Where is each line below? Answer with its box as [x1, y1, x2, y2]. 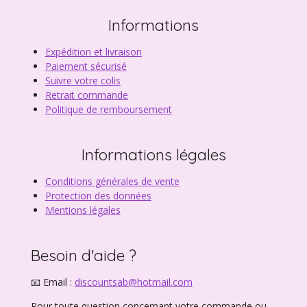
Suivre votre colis [45, 74, 121, 88]
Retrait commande [45, 88, 128, 102]
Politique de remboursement [45, 103, 172, 116]
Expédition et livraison [45, 45, 142, 59]
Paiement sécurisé [45, 60, 127, 73]
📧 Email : [30, 275, 72, 289]
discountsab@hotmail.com [74, 275, 193, 289]
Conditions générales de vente [45, 175, 180, 188]
